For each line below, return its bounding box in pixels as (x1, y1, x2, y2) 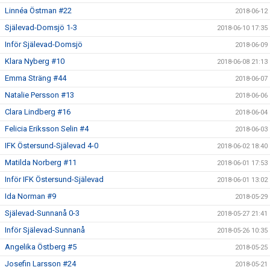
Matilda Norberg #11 (5, 158, 77, 167)
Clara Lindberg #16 (5, 107, 71, 116)
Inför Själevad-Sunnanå (5, 225, 85, 234)
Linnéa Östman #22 (5, 6, 72, 15)
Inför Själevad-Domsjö (5, 40, 83, 49)
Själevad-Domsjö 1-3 (5, 23, 77, 32)
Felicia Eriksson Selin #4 (5, 124, 89, 133)
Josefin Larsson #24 (5, 259, 76, 268)
